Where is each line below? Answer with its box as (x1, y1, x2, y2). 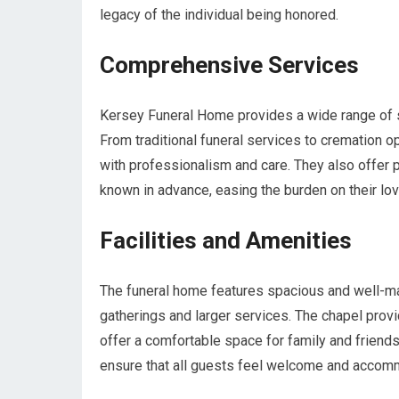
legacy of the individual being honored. (100, 6, 338, 23)
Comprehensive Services (100, 52, 359, 78)
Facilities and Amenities (100, 227, 352, 254)
